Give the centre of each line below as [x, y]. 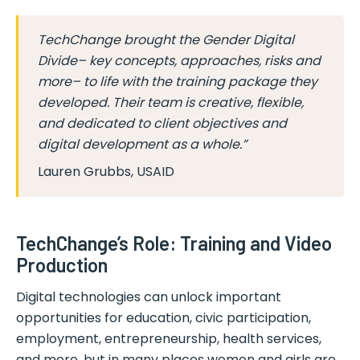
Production [62, 265]
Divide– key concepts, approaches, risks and [179, 61]
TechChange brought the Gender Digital [166, 40]
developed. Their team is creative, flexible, [171, 103]
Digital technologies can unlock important [149, 297]
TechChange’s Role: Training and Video [174, 243]
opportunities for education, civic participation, [164, 318]
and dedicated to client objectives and [162, 124]
